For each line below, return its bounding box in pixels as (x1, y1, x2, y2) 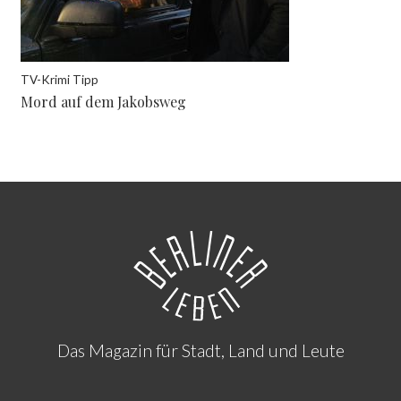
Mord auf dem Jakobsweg (21, 91, 187, 111)
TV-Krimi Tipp (21, 73, 99, 88)
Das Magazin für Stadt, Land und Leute (56, 340, 345, 362)
